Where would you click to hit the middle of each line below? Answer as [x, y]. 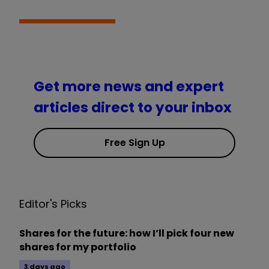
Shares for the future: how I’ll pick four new [127, 233]
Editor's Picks [53, 204]
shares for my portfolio [78, 247]
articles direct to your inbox [133, 107]
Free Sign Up [134, 142]
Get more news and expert [129, 86]
